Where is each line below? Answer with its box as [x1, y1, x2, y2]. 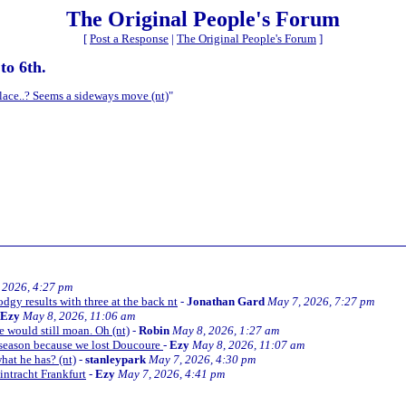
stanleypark [85, 352, 146, 366]
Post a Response [90, 32, 169, 45]
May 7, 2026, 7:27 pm [267, 294, 374, 308]
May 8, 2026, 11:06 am [23, 308, 135, 323]
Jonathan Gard [187, 294, 265, 308]
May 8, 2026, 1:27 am [172, 323, 279, 337]
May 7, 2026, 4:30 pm [149, 352, 256, 366]
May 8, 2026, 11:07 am [192, 337, 304, 352]
